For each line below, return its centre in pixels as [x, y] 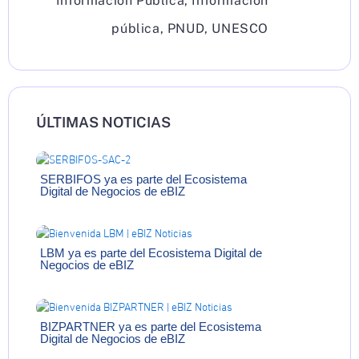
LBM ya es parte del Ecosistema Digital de [151, 253]
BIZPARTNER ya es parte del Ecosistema [151, 327]
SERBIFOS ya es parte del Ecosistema [143, 179]
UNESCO [240, 28]
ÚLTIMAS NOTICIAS [103, 122]
